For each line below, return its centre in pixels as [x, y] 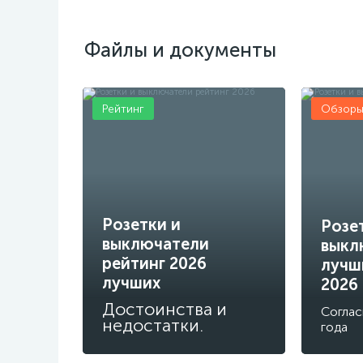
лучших [131, 282]
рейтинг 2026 [154, 263]
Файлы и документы [180, 50]
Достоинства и [164, 309]
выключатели [156, 243]
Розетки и [141, 224]
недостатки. [153, 325]
